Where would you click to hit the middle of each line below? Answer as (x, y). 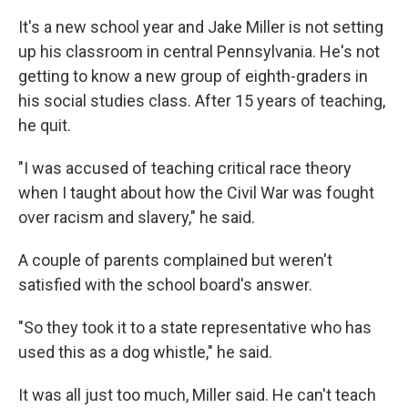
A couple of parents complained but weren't (175, 260)
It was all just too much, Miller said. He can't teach (197, 395)
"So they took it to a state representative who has (195, 327)
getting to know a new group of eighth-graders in (193, 76)
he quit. (45, 125)
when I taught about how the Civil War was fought (196, 193)
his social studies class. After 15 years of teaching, (202, 101)
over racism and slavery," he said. (137, 217)
